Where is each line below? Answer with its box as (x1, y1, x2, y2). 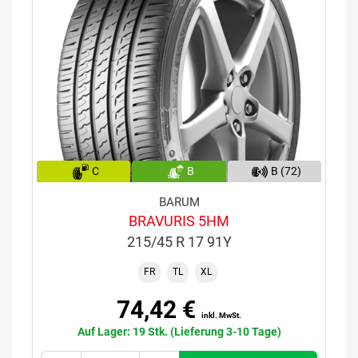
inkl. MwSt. (201, 310, 241, 320)
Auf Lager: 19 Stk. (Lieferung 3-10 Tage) (77, 324, 281, 338)
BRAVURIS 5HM (129, 212, 229, 229)
